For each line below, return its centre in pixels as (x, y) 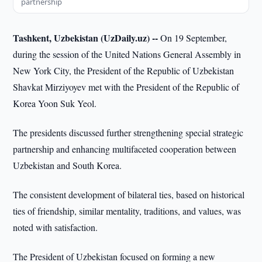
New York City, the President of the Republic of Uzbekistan (124, 70)
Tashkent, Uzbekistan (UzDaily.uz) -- (86, 38)
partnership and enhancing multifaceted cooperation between (125, 149)
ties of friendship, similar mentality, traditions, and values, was (127, 211)
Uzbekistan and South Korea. (68, 165)
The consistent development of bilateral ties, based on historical (129, 194)
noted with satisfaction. (56, 227)
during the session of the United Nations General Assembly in (127, 54)
